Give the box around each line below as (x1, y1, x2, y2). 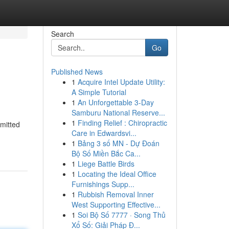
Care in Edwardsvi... (71, 128, 136, 138)
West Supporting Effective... (71, 199, 161, 210)
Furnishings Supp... (71, 179, 134, 189)
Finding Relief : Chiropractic (77, 118, 167, 128)
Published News (51, 66, 103, 77)
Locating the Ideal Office (77, 169, 156, 179)
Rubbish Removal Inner (77, 189, 154, 199)
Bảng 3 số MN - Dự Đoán (77, 138, 159, 148)
